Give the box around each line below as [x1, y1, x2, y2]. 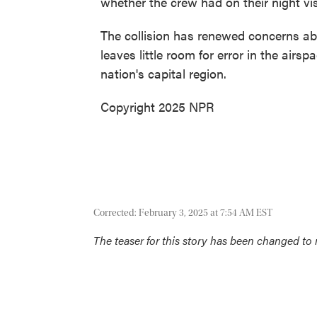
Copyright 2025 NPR [100, 98, 214, 115]
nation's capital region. [100, 64, 226, 82]
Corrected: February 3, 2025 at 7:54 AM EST [93, 207, 272, 219]
